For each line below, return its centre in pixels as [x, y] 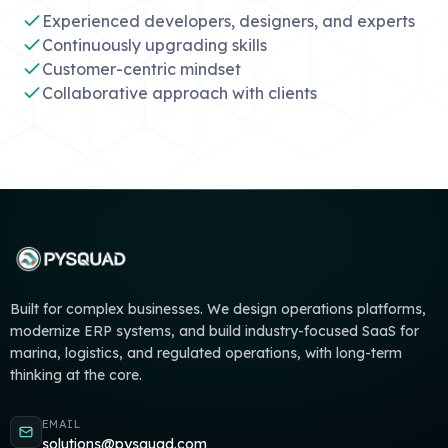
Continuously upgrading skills [154, 45]
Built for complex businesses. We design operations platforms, [217, 309]
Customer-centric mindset [141, 69]
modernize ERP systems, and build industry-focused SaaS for [214, 331]
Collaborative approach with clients [179, 93]
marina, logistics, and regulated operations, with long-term [205, 353]
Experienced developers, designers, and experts [228, 21]
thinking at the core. [75, 375]
